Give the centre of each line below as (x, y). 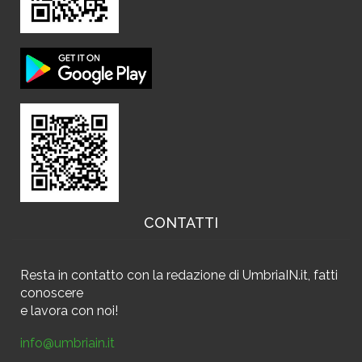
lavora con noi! (74, 311)
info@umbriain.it (67, 343)
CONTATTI (181, 223)
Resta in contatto (72, 276)
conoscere (52, 293)
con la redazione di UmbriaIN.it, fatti (231, 276)
